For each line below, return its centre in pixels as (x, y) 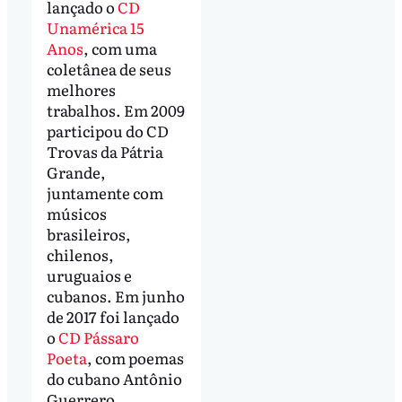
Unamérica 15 (95, 27)
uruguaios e (89, 275)
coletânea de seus (109, 68)
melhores (81, 89)
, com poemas (135, 357)
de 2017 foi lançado (113, 316)
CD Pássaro (98, 336)
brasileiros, (88, 233)
